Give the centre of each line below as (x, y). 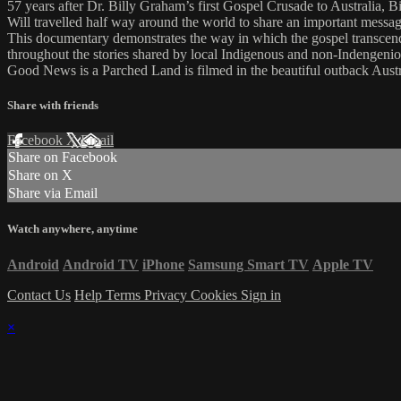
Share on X (40, 175)
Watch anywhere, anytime (73, 229)
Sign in (261, 294)
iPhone (163, 264)
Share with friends (53, 106)
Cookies (216, 294)
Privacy (167, 294)
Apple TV (343, 264)
